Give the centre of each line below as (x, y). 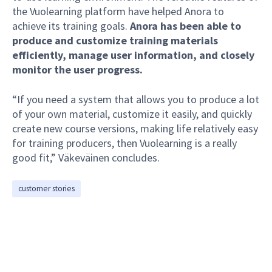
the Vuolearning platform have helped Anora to (118, 11)
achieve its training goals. (70, 25)
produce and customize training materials (115, 40)
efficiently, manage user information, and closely (133, 55)
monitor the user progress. (77, 69)
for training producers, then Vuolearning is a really (124, 143)
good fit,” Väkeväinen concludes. (86, 158)
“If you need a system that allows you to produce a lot (136, 100)
